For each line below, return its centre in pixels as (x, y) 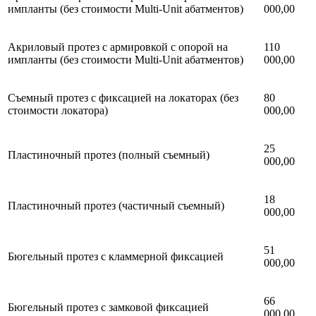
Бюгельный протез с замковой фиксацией (108, 308)
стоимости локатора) (58, 111)
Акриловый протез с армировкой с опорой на (118, 47)
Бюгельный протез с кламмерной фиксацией (116, 257)
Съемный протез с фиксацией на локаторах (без (123, 98)
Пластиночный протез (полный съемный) (109, 155)
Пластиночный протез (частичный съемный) (116, 206)
